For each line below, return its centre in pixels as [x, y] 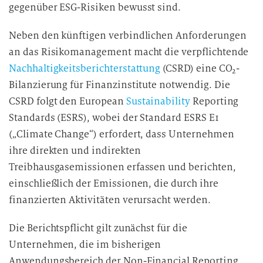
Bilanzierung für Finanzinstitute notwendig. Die [119, 85]
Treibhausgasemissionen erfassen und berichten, [122, 167]
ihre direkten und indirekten [75, 151]
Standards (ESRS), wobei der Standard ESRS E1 [114, 118]
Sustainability [158, 101]
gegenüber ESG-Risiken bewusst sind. [95, 7]
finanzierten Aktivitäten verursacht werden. [110, 200]
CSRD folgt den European [68, 101]
